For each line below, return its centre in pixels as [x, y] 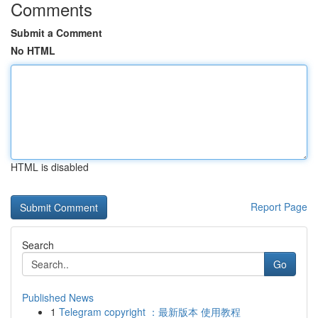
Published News [58, 297]
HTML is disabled [50, 167]
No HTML [33, 50]
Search [38, 245]
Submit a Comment [56, 33]
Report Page [279, 207]
